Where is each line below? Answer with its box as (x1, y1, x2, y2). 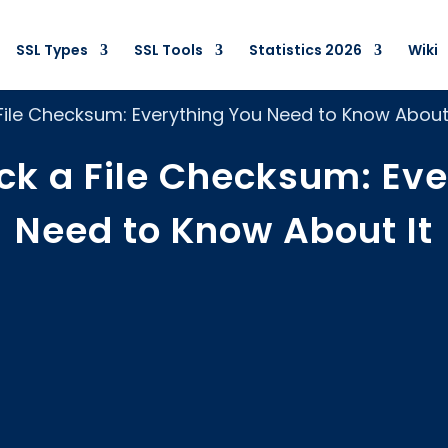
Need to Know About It (15, 205, 433, 256)
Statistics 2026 (248, 40, 362, 60)
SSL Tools (133, 40, 203, 60)
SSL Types (15, 40, 88, 60)
